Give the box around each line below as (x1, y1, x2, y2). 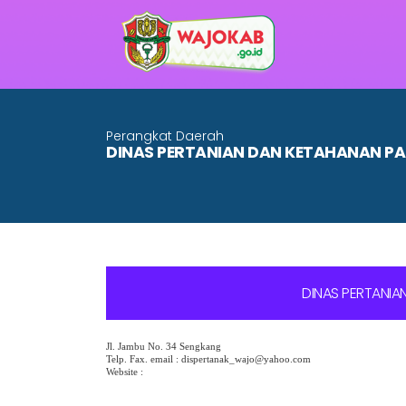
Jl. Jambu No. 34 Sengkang (106, 341, 221, 353)
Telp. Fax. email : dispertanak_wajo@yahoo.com (106, 353, 311, 365)
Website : (106, 366, 143, 378)
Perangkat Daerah (106, 126, 224, 145)
